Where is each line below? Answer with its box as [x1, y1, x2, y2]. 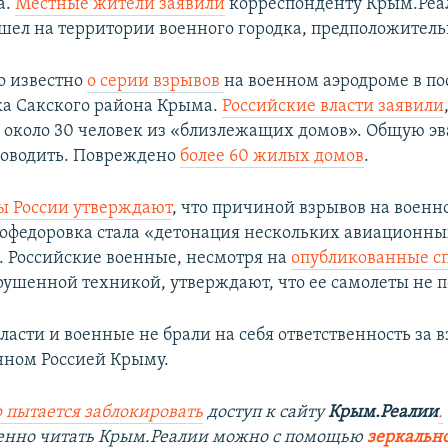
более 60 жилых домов [180, 147, 365, 167]
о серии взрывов [87, 72, 225, 92]
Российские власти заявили [222, 97, 445, 117]
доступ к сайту [203, 403, 329, 423]
